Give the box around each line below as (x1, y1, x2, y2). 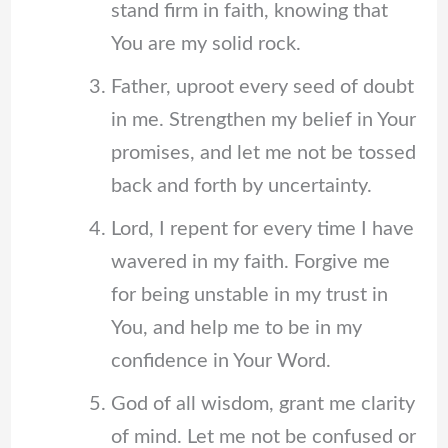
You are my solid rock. (110, 34, 301, 55)
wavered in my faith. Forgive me (110, 252, 390, 273)
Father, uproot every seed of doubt (110, 77, 414, 98)
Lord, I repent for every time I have (110, 219, 414, 240)
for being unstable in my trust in (110, 285, 388, 306)
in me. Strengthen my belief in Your (110, 110, 416, 131)
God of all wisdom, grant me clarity (110, 394, 415, 415)
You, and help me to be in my (110, 318, 362, 339)
